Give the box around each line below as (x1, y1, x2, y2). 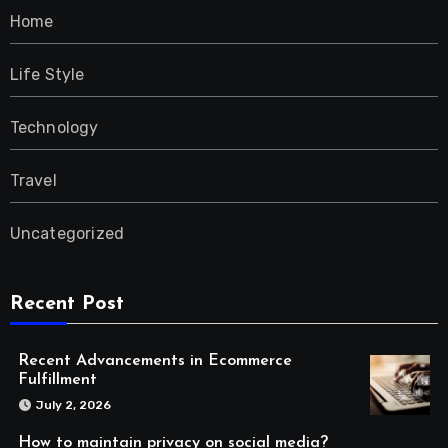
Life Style (9, 65, 85, 85)
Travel (9, 171, 57, 191)
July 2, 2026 (35, 398, 111, 413)
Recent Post (9, 294, 124, 315)
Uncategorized (9, 224, 125, 244)
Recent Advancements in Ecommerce (17, 353, 292, 370)
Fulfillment (17, 372, 97, 389)
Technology (9, 118, 99, 138)
